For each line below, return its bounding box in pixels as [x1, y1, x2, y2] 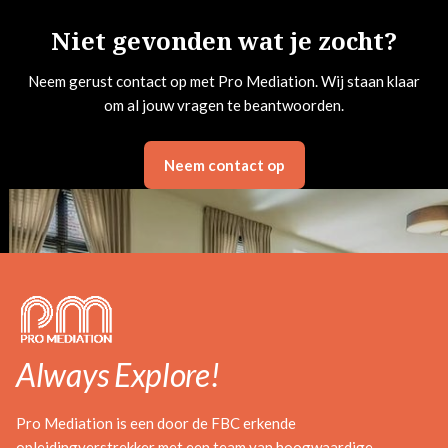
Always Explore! [16, 355, 220, 395]
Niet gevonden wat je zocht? [51, 24, 397, 57]
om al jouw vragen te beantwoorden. [104, 96, 344, 114]
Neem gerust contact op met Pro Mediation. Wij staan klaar [28, 72, 420, 90]
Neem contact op [163, 156, 285, 174]
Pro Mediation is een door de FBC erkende [16, 414, 296, 433]
